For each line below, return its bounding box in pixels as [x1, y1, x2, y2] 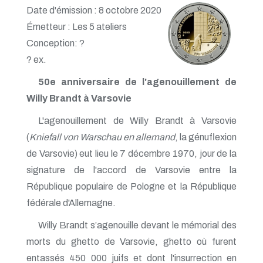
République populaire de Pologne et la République [26, 181, 237, 191]
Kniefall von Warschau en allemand [29, 131, 175, 142]
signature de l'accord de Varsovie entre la [26, 164, 237, 175]
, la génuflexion [175, 131, 237, 142]
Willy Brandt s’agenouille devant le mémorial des [38, 220, 237, 230]
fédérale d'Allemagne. [26, 197, 116, 208]
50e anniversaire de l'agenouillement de [38, 76, 237, 87]
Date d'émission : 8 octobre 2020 [26, 5, 161, 15]
